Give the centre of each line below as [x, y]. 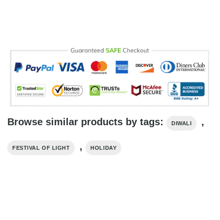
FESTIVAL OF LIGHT [41, 148]
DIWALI [182, 123]
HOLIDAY [104, 148]
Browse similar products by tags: [87, 122]
